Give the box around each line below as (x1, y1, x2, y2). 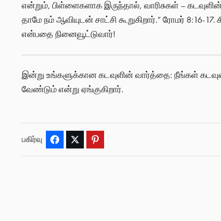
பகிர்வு (21, 134, 42, 145)
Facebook (63, 135, 89, 145)
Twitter (83, 135, 101, 145)
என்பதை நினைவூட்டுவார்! (21, 29, 115, 40)
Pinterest (104, 135, 126, 145)
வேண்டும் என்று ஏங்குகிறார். (21, 84, 123, 95)
